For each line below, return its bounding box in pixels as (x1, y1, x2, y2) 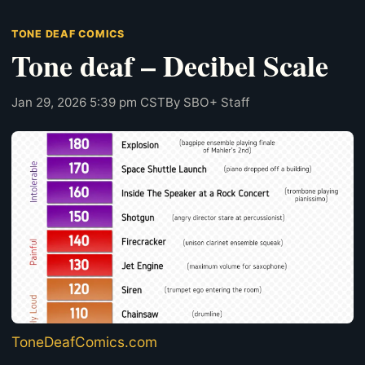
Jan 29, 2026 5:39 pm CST (11, 94, 165, 110)
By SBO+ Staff (165, 94, 249, 110)
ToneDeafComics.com (11, 333, 157, 351)
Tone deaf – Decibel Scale (11, 43, 328, 86)
